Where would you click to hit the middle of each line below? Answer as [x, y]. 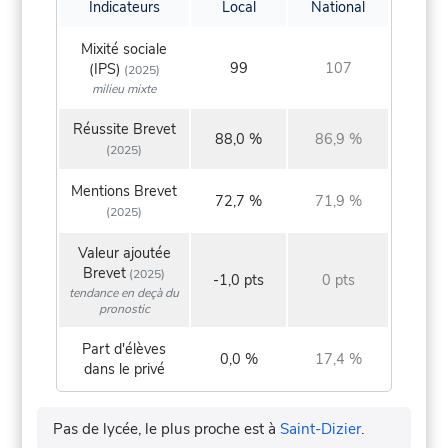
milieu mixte [124, 89]
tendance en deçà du [124, 293]
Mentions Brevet [124, 191]
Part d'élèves [124, 349]
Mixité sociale [124, 49]
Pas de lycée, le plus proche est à [167, 429]
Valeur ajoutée [124, 253]
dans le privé [124, 369]
